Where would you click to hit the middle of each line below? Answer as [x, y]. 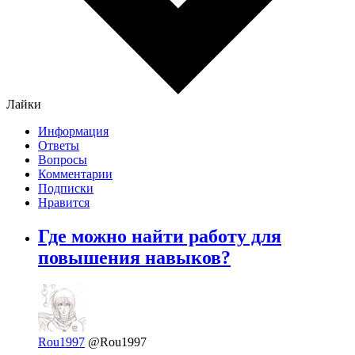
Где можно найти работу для [160, 237]
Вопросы [63, 160]
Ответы [59, 146]
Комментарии [75, 174]
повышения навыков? [134, 258]
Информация [73, 132]
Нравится [64, 203]
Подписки [66, 189]
